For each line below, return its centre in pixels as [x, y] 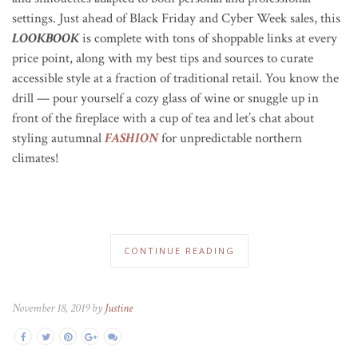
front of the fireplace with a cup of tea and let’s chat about [163, 118]
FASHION [131, 138]
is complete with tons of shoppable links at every [208, 38]
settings [32, 18]
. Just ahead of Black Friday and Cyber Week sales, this [197, 18]
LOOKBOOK [46, 38]
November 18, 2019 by [58, 308]
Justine [119, 308]
